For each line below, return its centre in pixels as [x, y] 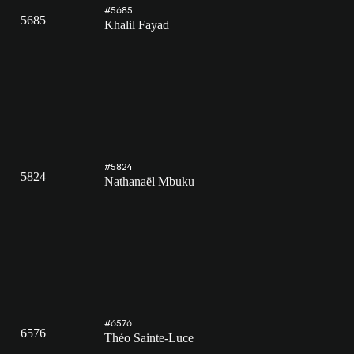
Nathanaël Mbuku [149, 182]
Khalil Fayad [137, 25]
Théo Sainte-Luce [149, 338]
